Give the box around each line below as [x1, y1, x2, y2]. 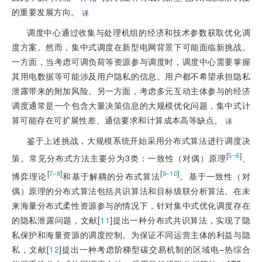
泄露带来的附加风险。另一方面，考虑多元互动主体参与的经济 [12, 84, 250, 96]
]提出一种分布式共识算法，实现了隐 [110, 214, 251, 226]
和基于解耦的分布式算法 [62, 170, 161, 182]
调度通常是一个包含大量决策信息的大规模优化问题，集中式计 [12, 99, 250, 111]
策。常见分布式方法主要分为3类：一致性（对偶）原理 [12, 152, 226, 164]
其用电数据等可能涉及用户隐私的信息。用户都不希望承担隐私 [12, 70, 250, 82]
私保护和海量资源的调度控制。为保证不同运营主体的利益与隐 [12, 229, 250, 241]
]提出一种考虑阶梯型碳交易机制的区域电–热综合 [59, 243, 250, 256]
